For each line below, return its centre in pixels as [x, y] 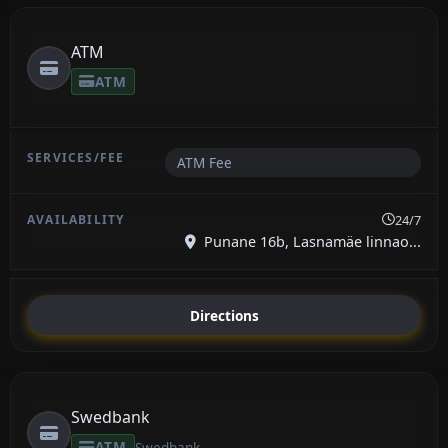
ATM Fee [204, 163]
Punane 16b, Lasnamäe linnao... [310, 242]
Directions [224, 315]
